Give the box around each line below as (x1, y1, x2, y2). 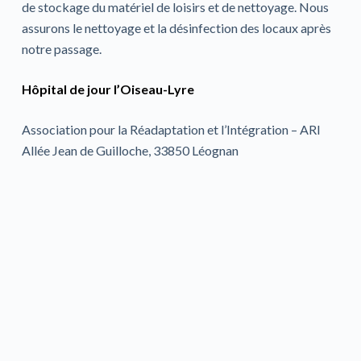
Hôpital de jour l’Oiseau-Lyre (21, 81, 194, 97)
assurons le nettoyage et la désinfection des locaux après (21, 20, 331, 35)
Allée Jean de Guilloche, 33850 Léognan (21, 143, 239, 158)
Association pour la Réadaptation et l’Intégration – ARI (21, 122, 321, 137)
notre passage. (21, 41, 102, 56)
